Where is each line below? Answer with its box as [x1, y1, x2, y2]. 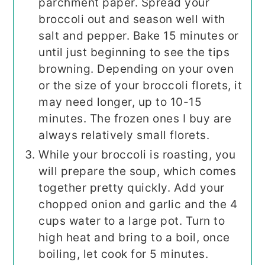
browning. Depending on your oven [38, 62, 234, 76]
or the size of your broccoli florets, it [38, 79, 243, 93]
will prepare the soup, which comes [38, 164, 237, 179]
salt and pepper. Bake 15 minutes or [38, 29, 239, 43]
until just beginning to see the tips [38, 46, 230, 60]
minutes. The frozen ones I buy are [38, 112, 232, 126]
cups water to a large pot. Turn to [38, 214, 225, 228]
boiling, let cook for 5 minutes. [38, 247, 209, 261]
